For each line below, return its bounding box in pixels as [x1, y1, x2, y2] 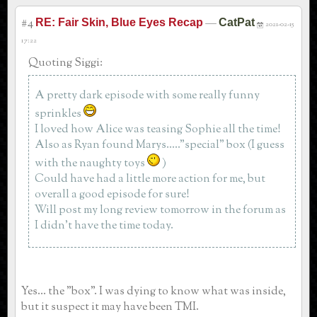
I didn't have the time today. [35, 217, 173, 234]
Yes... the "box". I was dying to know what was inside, [21, 283, 286, 300]
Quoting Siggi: [28, 54, 103, 71]
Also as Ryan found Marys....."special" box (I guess [35, 137, 284, 154]
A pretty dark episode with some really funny [35, 87, 260, 104]
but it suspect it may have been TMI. [21, 299, 199, 316]
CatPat [219, 16, 255, 28]
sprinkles [35, 105, 83, 122]
